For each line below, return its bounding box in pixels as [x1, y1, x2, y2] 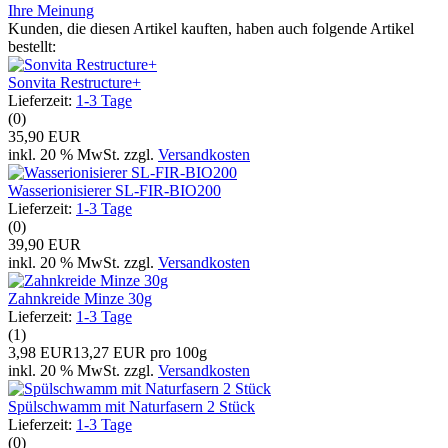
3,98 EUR [8, 343, 73, 361]
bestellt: [8, 37, 56, 55]
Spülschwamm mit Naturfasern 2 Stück [8, 397, 255, 415]
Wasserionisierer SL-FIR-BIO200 [8, 181, 221, 199]
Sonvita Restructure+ [8, 73, 141, 91]
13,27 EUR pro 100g [73, 343, 207, 361]
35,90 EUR [8, 127, 81, 145]
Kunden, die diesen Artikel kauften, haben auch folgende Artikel [8, 19, 414, 37]
